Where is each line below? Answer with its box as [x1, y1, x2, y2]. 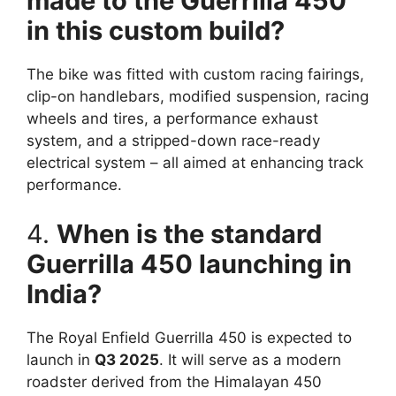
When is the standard [57, 217, 322, 249]
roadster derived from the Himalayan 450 [27, 372, 322, 391]
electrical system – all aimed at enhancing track [27, 154, 363, 172]
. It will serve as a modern [159, 350, 341, 369]
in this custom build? [27, 15, 285, 47]
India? [27, 278, 102, 309]
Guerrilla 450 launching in [27, 247, 352, 279]
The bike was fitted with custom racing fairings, [27, 65, 364, 84]
